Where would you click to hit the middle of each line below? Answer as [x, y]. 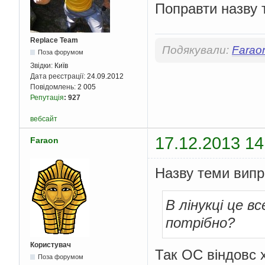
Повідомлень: [54, 87]
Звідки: [42, 66]
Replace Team [54, 41]
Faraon [44, 140]
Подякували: [197, 50]
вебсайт [44, 119]
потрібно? [200, 223]
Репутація [47, 98]
